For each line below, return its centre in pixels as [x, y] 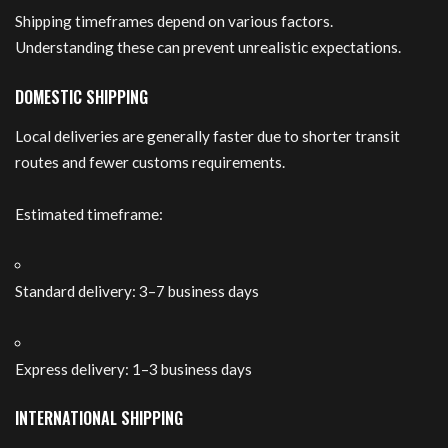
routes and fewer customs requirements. [150, 162]
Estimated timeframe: [89, 213]
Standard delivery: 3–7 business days [137, 291]
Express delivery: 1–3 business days [133, 368]
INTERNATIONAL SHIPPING [99, 418]
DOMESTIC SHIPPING [81, 96]
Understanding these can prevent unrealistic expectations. [208, 47]
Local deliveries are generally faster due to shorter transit [207, 136]
